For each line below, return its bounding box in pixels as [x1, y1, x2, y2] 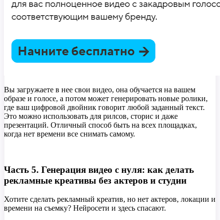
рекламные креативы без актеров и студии [4, 175, 187, 186]
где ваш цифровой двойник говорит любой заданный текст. [4, 103, 205, 111]
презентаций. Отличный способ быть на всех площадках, [4, 121, 197, 129]
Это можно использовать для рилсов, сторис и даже [4, 112, 178, 120]
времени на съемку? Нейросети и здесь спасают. [4, 204, 168, 213]
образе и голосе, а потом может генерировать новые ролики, [4, 94, 208, 103]
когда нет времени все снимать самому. [4, 130, 135, 138]
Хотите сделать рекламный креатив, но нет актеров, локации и [4, 195, 216, 204]
